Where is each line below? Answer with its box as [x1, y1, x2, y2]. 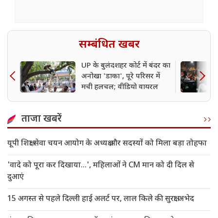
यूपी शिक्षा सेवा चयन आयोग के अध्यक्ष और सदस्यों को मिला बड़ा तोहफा [7, 139, 207, 149]
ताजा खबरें [21, 113, 62, 126]
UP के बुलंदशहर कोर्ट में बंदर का [81, 61, 170, 71]
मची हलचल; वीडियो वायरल [81, 83, 158, 92]
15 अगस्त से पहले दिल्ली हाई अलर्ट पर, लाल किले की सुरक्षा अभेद [7, 194, 194, 205]
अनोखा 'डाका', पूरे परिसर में [81, 72, 160, 82]
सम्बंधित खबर [78, 37, 140, 53]
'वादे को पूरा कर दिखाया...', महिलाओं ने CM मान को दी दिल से [7, 161, 194, 171]
